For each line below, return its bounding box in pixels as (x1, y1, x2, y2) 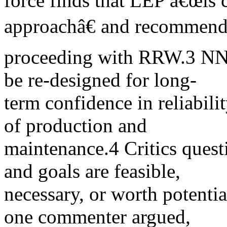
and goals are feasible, (4, 160, 180, 182)
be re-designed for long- (4, 69, 197, 91)
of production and (4, 115, 147, 136)
